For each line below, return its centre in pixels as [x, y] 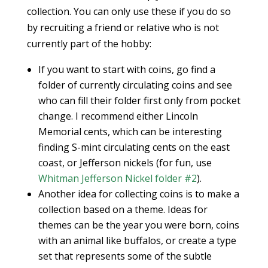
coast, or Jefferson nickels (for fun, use [125, 163]
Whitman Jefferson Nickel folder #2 [117, 179]
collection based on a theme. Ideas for [123, 210]
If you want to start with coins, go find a [127, 70]
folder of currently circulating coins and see [135, 85]
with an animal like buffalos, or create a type [137, 241]
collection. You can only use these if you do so [129, 12]
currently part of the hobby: [89, 44]
